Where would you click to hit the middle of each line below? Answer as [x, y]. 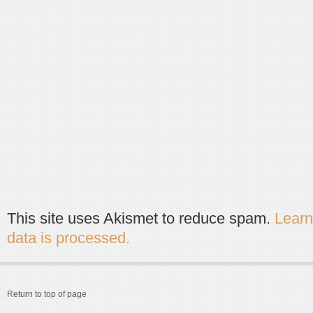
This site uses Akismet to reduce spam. [141, 218]
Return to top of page [47, 294]
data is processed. [68, 238]
